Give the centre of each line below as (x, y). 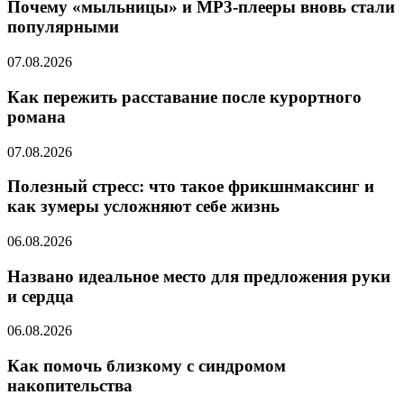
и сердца (41, 296)
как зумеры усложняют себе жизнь (143, 207)
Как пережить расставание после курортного (184, 96)
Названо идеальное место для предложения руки (199, 276)
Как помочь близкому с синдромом (147, 366)
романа (37, 116)
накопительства (70, 386)
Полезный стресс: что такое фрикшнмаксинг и (191, 187)
